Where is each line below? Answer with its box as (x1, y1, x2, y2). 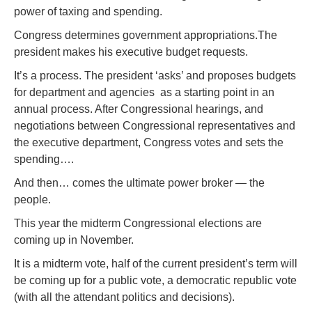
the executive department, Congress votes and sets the (14, 136, 283, 148)
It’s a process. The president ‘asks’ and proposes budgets (14, 69, 296, 81)
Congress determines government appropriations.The (14, 29, 277, 41)
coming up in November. (14, 233, 134, 246)
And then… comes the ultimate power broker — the (14, 176, 265, 189)
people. (14, 193, 51, 205)
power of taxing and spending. (14, 5, 162, 17)
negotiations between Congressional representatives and (14, 119, 295, 132)
